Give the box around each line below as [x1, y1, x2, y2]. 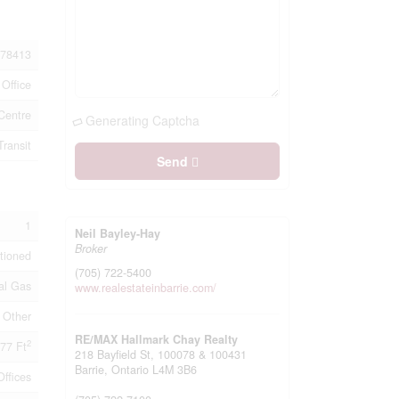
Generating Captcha [85, 110, 200, 129]
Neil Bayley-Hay [75, 224, 161, 241]
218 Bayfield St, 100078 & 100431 [75, 346, 248, 362]
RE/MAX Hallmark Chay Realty [75, 330, 239, 347]
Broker [75, 240, 108, 256]
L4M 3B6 [152, 361, 198, 378]
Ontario [111, 361, 150, 378]
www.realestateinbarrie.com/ [75, 279, 217, 296]
